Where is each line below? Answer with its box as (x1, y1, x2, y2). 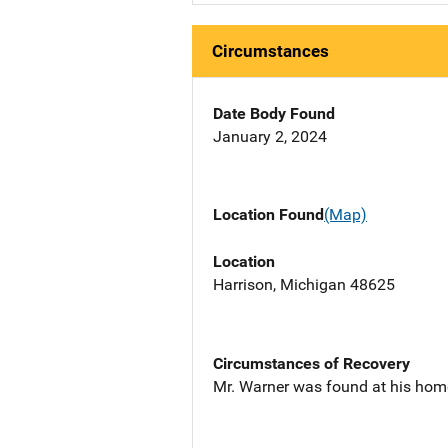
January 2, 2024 (213, 127, 327, 147)
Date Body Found (213, 104, 335, 124)
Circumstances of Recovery (213, 353, 410, 373)
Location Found (213, 205, 324, 225)
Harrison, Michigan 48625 (213, 274, 395, 294)
